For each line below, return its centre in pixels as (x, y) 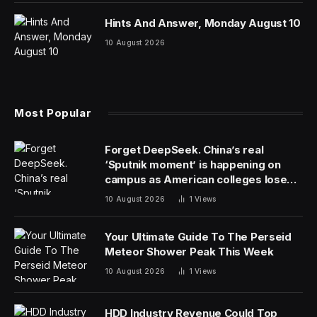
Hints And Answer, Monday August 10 (203, 23)
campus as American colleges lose (196, 179)
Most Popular (53, 113)
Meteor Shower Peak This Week (189, 251)
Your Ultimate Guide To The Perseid (198, 236)
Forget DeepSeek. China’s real (184, 149)
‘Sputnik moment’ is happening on (193, 164)
